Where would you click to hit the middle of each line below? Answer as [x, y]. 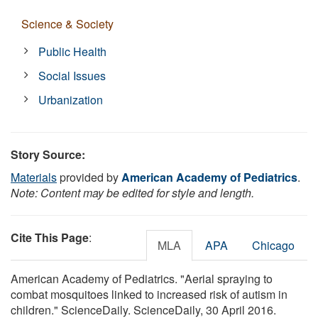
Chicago [273, 245]
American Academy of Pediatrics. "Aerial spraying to [142, 278]
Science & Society [67, 23]
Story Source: [48, 154]
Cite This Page [50, 237]
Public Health [73, 51]
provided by [89, 177]
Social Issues [72, 75]
